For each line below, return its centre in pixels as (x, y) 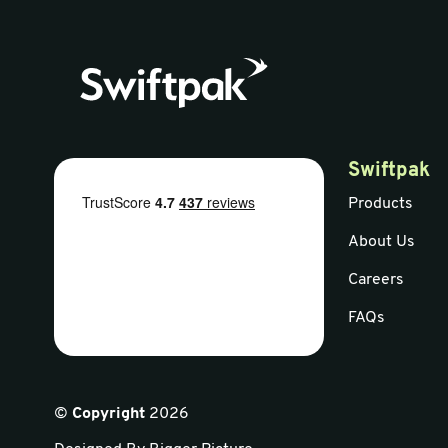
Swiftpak (388, 171)
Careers (375, 280)
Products (380, 204)
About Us (381, 242)
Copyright (108, 414)
